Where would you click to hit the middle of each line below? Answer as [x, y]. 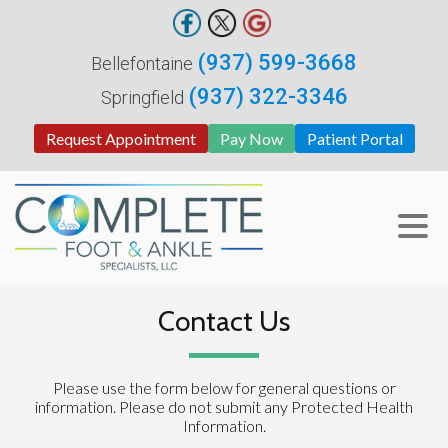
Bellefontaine [142, 63]
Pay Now [251, 138]
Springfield [142, 97]
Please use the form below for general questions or [224, 387]
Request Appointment [120, 138]
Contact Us [224, 321]
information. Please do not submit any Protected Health [224, 406]
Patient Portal [354, 138]
